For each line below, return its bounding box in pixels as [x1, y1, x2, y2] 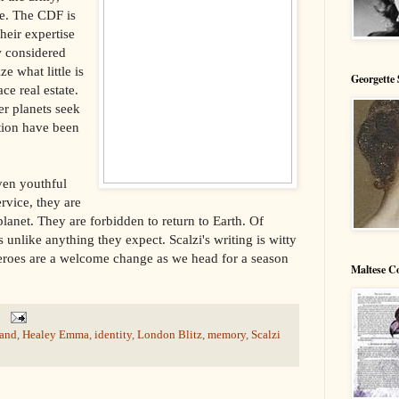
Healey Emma [22, 328, 89, 341]
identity [94, 328, 132, 341]
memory [208, 328, 246, 341]
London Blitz [137, 328, 202, 341]
